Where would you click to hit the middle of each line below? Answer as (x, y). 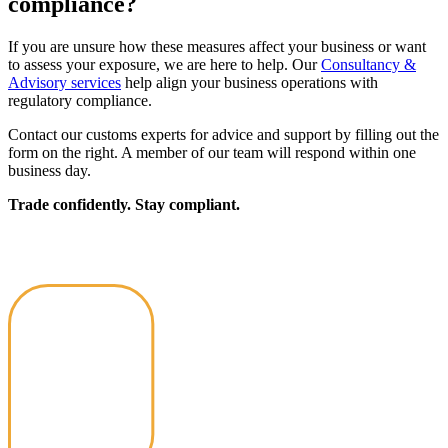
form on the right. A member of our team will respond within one (212, 152)
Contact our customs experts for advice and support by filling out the (223, 134)
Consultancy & (368, 64)
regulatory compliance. (80, 100)
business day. (49, 170)
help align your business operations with (249, 82)
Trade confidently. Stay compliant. (124, 204)
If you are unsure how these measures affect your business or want (217, 46)
